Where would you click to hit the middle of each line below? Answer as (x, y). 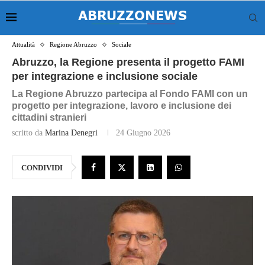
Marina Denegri (71, 133)
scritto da (28, 133)
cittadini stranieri (49, 117)
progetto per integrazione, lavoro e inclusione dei (122, 106)
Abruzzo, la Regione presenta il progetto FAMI (128, 62)
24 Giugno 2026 (143, 133)
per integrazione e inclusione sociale (105, 76)
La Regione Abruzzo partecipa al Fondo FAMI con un (130, 94)
